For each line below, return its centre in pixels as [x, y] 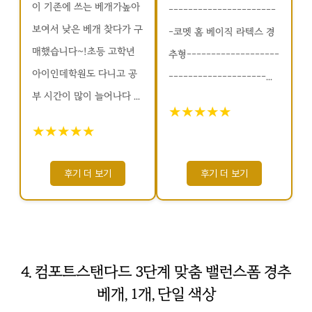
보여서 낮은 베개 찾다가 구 [87, 29]
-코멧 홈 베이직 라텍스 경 [222, 32]
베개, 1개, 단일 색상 [156, 294]
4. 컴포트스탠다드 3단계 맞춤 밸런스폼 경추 [156, 272]
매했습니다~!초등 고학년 [84, 52]
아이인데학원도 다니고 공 [85, 74]
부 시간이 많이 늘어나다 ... [86, 96]
